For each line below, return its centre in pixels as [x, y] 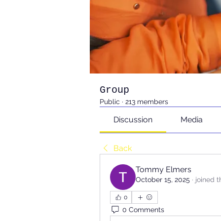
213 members [147, 102]
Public [110, 102]
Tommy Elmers [164, 169]
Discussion [133, 120]
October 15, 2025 [163, 180]
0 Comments [143, 209]
